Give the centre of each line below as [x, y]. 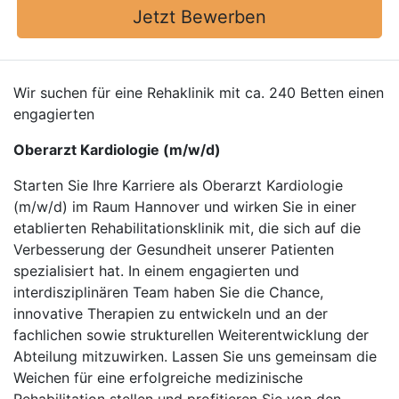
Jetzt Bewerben [199, 17]
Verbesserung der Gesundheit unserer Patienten [174, 249]
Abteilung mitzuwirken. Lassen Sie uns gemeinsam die [195, 356]
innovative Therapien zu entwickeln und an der [171, 313]
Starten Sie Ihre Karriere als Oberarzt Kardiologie [178, 185]
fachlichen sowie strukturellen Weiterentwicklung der [191, 335]
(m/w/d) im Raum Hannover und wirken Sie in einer [185, 207]
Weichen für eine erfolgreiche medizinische [158, 378]
